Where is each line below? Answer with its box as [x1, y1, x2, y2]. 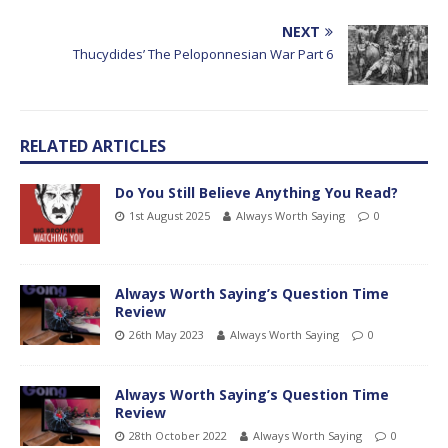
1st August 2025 [129, 207, 210, 223]
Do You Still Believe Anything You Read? [115, 182, 398, 202]
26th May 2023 [129, 326, 204, 342]
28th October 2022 [129, 428, 227, 443]
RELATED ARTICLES [20, 134, 166, 157]
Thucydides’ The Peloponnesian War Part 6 [73, 44, 333, 63]
